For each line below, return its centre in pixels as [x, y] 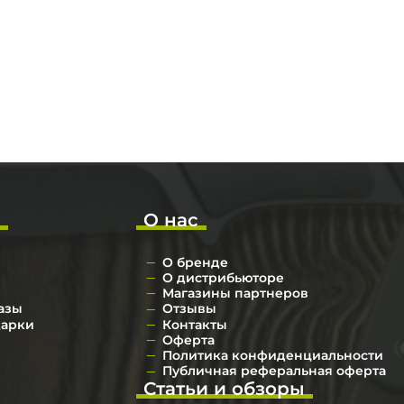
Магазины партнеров [235, 294]
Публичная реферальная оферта [274, 371]
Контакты [194, 324]
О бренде [195, 262]
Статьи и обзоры [225, 388]
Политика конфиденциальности [272, 356]
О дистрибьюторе [223, 277]
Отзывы [189, 309]
